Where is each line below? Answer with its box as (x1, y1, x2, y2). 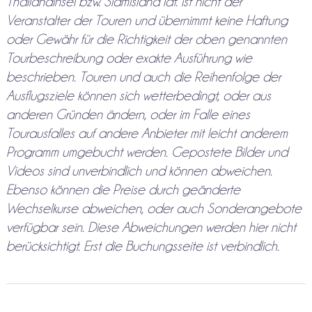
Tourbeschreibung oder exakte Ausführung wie (6, 50, 252, 65)
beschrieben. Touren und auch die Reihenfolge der (6, 69, 281, 84)
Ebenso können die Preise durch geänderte (6, 182, 240, 196)
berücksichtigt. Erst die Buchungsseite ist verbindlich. (6, 238, 279, 253)
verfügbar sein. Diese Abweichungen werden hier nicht (6, 219, 296, 234)
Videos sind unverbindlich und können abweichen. (6, 163, 272, 178)
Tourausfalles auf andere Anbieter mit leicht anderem (6, 125, 288, 140)
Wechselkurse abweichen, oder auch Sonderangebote (6, 201, 302, 215)
